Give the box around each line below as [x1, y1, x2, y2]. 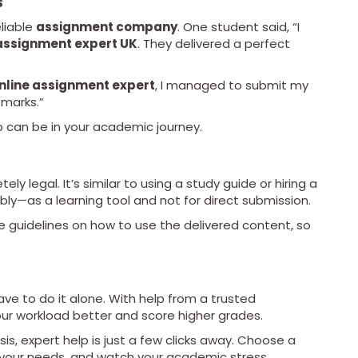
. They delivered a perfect [137, 35, 290, 53]
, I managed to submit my [155, 77, 308, 94]
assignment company [36, 18, 177, 36]
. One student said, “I [177, 18, 300, 36]
